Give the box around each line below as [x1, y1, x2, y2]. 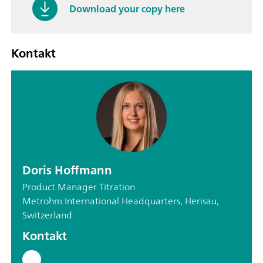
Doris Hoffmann [22, 160, 112, 181]
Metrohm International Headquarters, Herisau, [22, 193, 219, 210]
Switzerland [22, 207, 72, 224]
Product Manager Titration [22, 178, 135, 195]
